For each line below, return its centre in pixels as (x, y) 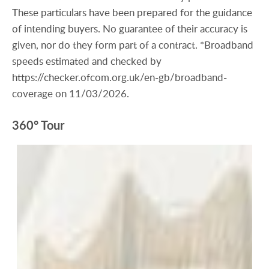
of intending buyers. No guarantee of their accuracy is (130, 29)
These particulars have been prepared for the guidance (132, 13)
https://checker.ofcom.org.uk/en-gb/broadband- (119, 77)
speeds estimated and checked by (87, 61)
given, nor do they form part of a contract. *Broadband (133, 45)
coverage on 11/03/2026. (71, 94)
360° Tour (38, 125)
